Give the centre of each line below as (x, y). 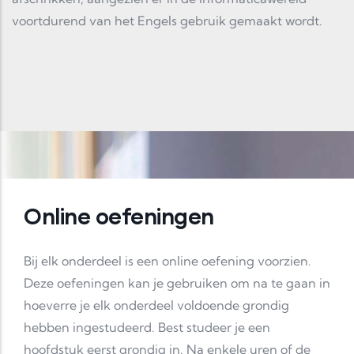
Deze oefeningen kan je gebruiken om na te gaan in (177, 283)
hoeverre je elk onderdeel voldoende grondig (156, 305)
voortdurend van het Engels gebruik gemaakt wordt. (167, 21)
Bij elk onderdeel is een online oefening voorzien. (168, 261)
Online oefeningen (119, 216)
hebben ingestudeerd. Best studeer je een (147, 327)
